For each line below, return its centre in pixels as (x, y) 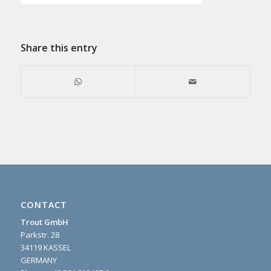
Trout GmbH (44, 222)
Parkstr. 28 (40, 234)
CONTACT (44, 204)
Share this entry (59, 48)
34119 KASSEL (45, 247)
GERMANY (38, 260)
